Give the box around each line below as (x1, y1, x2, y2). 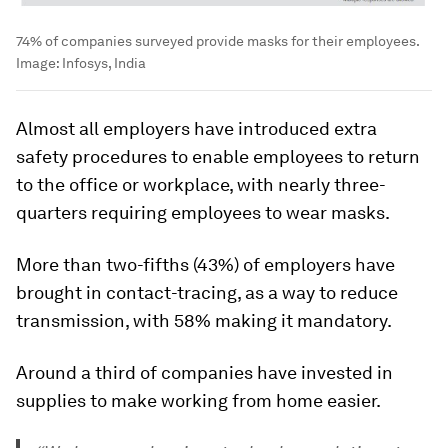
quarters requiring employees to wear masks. (16, 202, 390, 224)
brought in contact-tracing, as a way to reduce (16, 282, 398, 304)
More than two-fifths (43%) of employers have (16, 254, 395, 276)
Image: (16, 55, 62, 72)
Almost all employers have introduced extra (16, 118, 377, 140)
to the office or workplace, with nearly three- (16, 174, 386, 196)
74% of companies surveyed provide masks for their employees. (16, 33, 419, 50)
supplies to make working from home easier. (16, 390, 381, 412)
